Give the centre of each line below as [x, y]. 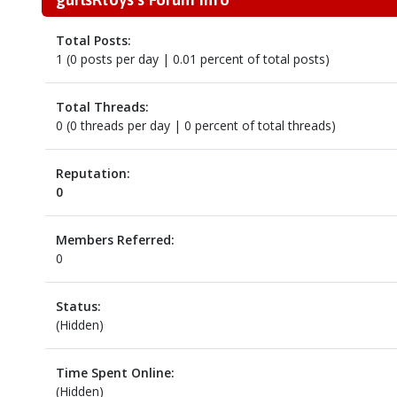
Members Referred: [115, 240]
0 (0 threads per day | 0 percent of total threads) [195, 125]
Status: [78, 306]
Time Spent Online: [115, 373]
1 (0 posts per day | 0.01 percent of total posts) [192, 59]
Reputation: [93, 173]
